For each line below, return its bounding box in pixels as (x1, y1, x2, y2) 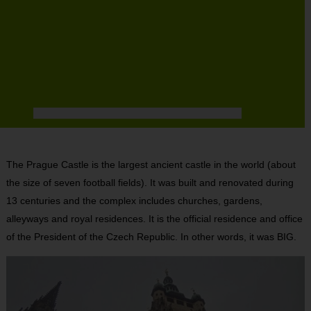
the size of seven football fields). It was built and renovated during (6, 177, 294, 189)
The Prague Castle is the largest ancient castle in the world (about (6, 159, 296, 171)
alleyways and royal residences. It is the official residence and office (6, 213, 303, 225)
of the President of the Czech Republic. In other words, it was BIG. (6, 231, 296, 243)
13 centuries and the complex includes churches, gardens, (6, 195, 262, 207)
